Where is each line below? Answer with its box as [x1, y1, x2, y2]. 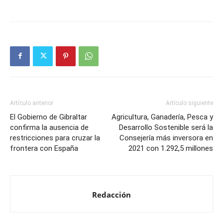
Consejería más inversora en [119, 133, 213, 142]
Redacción [92, 189, 131, 200]
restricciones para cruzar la [10, 133, 100, 142]
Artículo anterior [10, 99, 53, 107]
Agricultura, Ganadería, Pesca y [111, 112, 213, 121]
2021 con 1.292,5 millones [128, 143, 213, 153]
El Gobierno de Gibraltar [10, 112, 87, 121]
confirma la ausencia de [10, 122, 89, 132]
